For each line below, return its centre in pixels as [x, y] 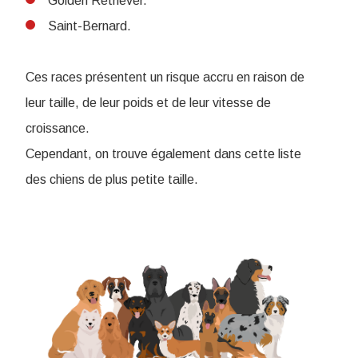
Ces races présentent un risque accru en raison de [165, 78]
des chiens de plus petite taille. [112, 180]
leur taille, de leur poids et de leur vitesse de [148, 103]
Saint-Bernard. [89, 26]
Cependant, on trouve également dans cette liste [163, 154]
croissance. [58, 129]
